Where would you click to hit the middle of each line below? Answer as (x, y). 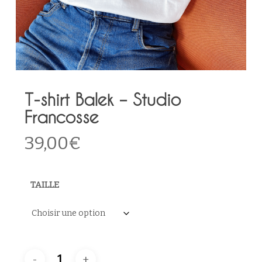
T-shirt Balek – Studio (102, 99)
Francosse (61, 117)
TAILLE (44, 185)
